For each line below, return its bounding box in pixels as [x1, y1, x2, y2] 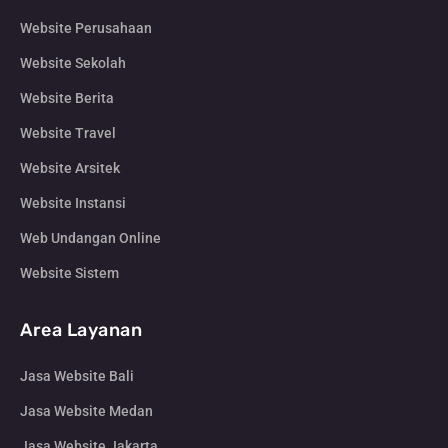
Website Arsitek [20, 160, 120, 176]
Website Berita [20, 90, 114, 106]
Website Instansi [20, 195, 126, 211]
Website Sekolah [20, 55, 126, 71]
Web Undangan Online [20, 230, 161, 246]
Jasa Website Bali [20, 368, 134, 384]
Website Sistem [20, 265, 119, 281]
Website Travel [20, 125, 116, 141]
